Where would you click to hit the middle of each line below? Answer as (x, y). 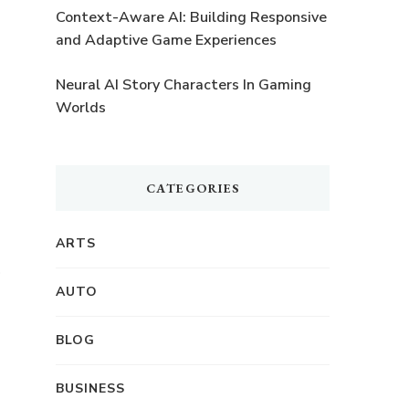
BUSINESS (90, 388)
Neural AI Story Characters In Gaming (184, 84)
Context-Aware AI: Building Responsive (191, 17)
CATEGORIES (193, 188)
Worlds (81, 107)
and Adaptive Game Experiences (166, 40)
